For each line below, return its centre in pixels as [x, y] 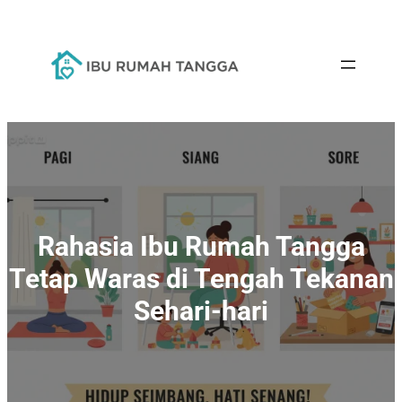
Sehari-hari [201, 310]
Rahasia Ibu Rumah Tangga [201, 246]
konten [28, 60]
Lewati [27, 17]
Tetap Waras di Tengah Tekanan [201, 278]
